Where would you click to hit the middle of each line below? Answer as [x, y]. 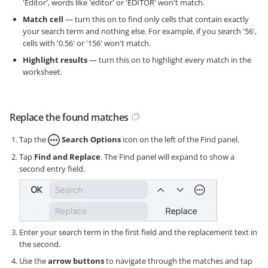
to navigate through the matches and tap [178, 261]
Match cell [43, 19]
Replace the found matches [69, 117]
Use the [33, 261]
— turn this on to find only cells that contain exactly [156, 19]
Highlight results [55, 60]
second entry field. [52, 169]
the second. [40, 244]
